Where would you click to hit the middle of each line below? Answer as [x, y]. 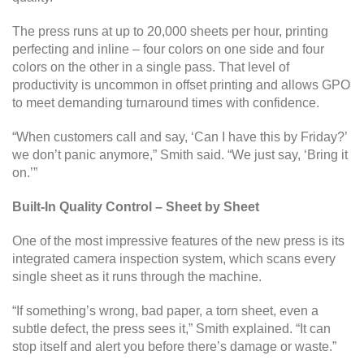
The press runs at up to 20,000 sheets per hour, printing [170, 31]
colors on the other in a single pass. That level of [151, 67]
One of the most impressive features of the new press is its [178, 240]
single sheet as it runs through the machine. [137, 276]
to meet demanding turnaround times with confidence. [166, 102]
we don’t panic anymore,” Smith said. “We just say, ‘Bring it [180, 154]
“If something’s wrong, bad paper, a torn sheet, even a [165, 310]
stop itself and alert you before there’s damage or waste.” [174, 346]
